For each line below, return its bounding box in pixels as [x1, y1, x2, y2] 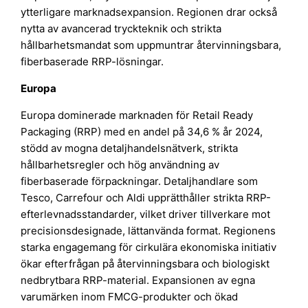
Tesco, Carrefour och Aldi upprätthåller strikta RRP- [21, 190, 272, 204]
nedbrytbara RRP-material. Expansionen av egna [21, 273, 256, 287]
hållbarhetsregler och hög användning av [21, 157, 220, 171]
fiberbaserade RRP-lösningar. [21, 54, 164, 68]
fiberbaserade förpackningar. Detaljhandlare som [21, 174, 258, 188]
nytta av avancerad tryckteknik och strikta [21, 21, 222, 35]
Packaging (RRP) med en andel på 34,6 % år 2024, [21, 124, 263, 138]
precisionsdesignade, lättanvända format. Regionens [21, 223, 276, 237]
